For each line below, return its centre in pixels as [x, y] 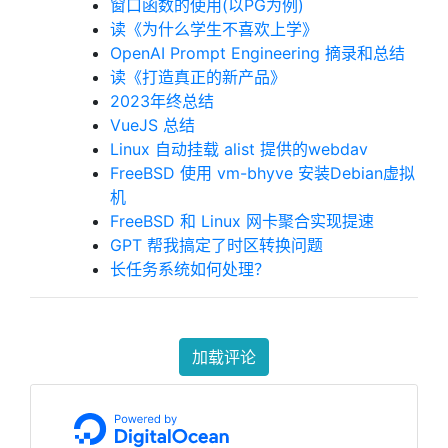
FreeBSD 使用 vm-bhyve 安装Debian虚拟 [262, 173]
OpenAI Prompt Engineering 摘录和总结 [257, 53]
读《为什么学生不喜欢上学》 [214, 29]
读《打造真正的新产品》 [198, 77]
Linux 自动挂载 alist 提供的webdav [239, 149]
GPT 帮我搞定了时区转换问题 [216, 245]
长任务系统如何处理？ [190, 269]
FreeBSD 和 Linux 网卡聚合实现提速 [242, 221]
